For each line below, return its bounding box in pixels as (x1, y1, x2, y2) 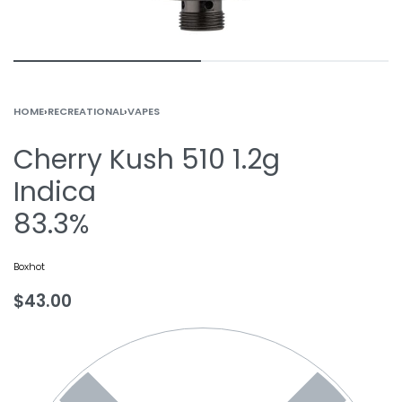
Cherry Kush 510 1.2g (13, 141, 280, 179)
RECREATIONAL (48, 104, 124, 118)
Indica (13, 173, 96, 211)
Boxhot (13, 259, 45, 274)
